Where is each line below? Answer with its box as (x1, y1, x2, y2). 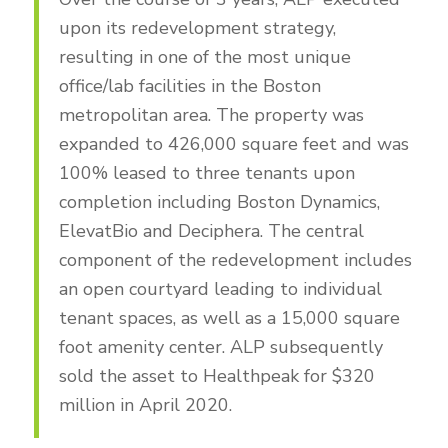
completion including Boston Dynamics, (58, 190, 380, 214)
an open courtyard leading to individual (58, 277, 382, 301)
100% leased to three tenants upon (58, 161, 355, 185)
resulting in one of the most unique (58, 45, 351, 69)
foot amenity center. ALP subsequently (58, 335, 383, 359)
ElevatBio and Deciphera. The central (58, 219, 364, 243)
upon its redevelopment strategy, (58, 16, 336, 40)
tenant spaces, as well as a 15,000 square (58, 306, 400, 330)
